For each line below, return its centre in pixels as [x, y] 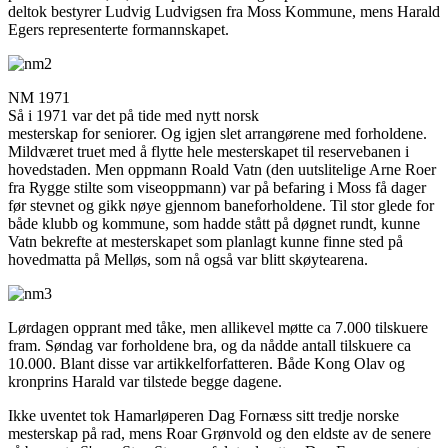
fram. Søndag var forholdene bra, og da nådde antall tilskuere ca [209, 346]
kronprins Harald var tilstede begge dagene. [145, 382]
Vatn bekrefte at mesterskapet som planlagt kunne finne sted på [205, 242]
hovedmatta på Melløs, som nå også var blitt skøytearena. [188, 260]
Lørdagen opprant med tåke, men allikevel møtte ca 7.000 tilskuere [218, 328]
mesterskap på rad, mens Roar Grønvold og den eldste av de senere [219, 434]
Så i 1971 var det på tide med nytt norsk [133, 116]
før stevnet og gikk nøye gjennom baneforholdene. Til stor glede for [221, 206]
